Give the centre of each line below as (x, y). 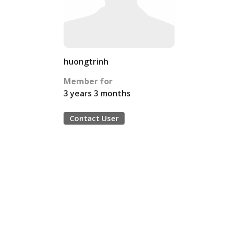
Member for (88, 81)
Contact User (94, 118)
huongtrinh (86, 62)
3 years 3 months (97, 93)
